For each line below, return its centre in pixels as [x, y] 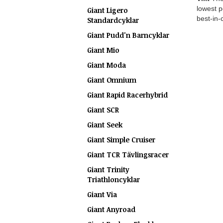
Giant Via [102, 194]
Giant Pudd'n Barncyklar [128, 35]
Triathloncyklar [113, 179]
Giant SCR [103, 110]
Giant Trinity [108, 169]
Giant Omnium [112, 80]
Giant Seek [105, 125]
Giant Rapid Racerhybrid [127, 95]
